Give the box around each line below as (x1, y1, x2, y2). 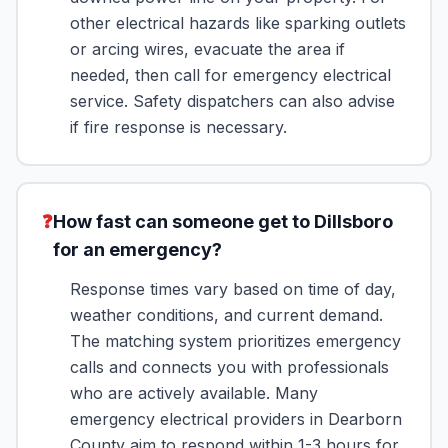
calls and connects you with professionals (70, 357, 389, 377)
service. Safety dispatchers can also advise (70, 91, 395, 111)
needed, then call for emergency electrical (70, 65, 391, 85)
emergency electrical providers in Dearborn (70, 409, 402, 429)
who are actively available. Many (70, 383, 318, 403)
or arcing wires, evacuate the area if (70, 39, 345, 59)
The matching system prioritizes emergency (70, 331, 401, 351)
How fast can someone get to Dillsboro (53, 211, 393, 232)
